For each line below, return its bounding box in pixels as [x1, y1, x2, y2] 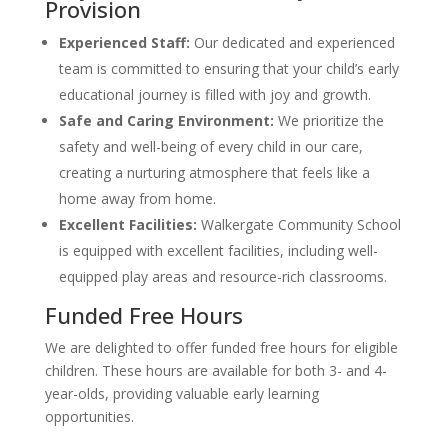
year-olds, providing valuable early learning [44, 383, 319, 403]
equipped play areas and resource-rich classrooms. [58, 266, 387, 286]
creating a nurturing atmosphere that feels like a [58, 162, 370, 182]
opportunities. [44, 406, 134, 426]
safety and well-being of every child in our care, [58, 136, 363, 156]
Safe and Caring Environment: [58, 110, 274, 130]
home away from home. [58, 188, 216, 208]
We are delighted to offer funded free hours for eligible [44, 337, 398, 357]
